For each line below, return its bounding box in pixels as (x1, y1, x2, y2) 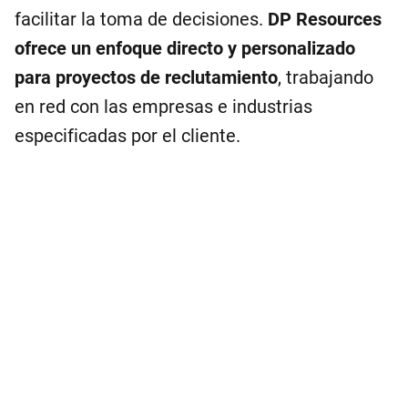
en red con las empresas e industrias (15, 96, 312, 117)
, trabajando (278, 66, 373, 88)
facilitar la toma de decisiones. (15, 8, 268, 30)
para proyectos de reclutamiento (15, 66, 278, 88)
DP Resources (268, 8, 382, 30)
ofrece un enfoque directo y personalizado (15, 37, 355, 59)
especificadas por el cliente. (15, 125, 240, 147)
